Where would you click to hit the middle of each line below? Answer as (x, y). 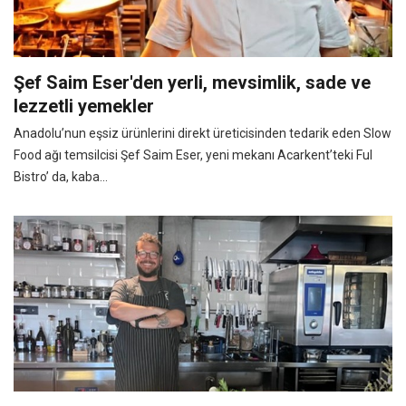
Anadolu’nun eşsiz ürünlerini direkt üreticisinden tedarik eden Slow (203, 133)
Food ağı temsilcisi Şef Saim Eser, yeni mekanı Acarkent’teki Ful (193, 155)
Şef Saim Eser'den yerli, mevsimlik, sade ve (192, 82)
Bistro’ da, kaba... (61, 176)
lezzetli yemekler (84, 106)
